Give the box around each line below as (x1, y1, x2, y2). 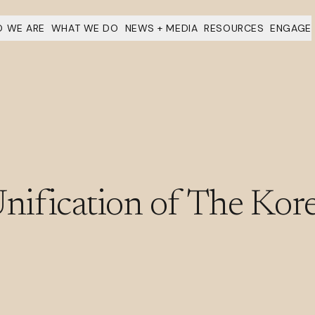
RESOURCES (204, 22, 264, 34)
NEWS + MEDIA (124, 22, 198, 34)
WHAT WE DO (51, 22, 119, 34)
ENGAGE (270, 22, 311, 34)
